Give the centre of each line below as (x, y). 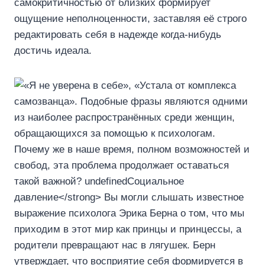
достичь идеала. (53, 50)
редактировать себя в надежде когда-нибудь (118, 34)
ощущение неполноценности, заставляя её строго (130, 18)
